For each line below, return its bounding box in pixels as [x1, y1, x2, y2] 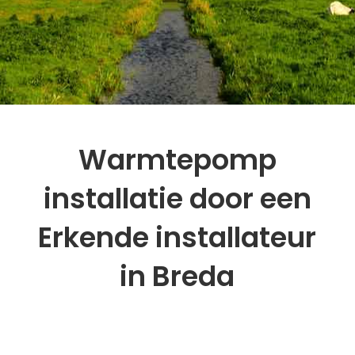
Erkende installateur [38, 218, 317, 257]
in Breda [120, 257, 235, 296]
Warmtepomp [78, 140, 277, 179]
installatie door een [43, 179, 311, 218]
